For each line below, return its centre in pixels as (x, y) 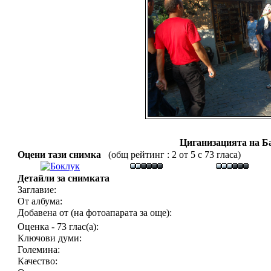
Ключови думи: (50, 238)
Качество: (38, 261)
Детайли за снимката (64, 178)
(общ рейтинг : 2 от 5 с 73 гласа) (173, 155)
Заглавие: (37, 190)
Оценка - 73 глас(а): (58, 227)
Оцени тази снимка (62, 155)
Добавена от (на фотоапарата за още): (95, 213)
